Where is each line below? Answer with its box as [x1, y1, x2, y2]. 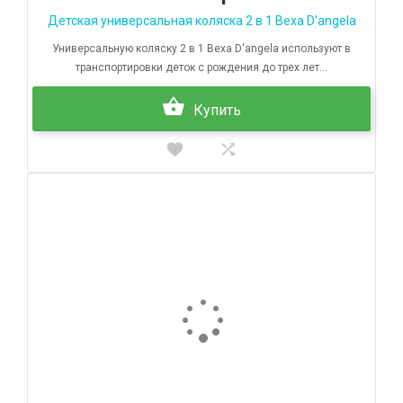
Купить [193, 102, 241, 120]
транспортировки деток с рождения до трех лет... [76, 61, 327, 75]
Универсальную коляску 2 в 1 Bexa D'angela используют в [52, 42, 351, 56]
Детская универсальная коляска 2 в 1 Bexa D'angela [47, 13, 356, 29]
